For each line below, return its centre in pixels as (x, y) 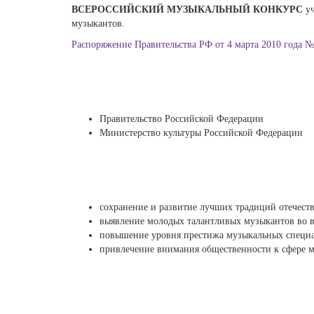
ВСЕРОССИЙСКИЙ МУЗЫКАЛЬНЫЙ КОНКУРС (189, 9)
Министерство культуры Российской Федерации (201, 133)
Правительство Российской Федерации (182, 119)
